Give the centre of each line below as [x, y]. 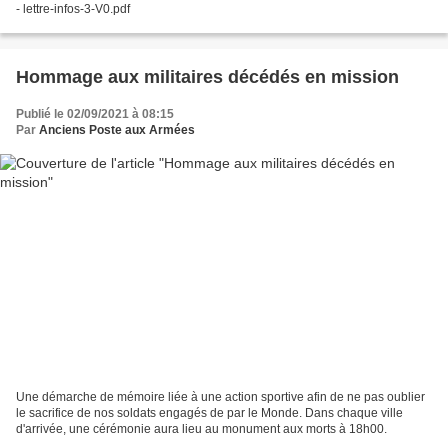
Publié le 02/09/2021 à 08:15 [95, 113]
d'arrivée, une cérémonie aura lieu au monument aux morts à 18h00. [201, 429]
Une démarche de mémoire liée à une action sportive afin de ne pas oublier [220, 397]
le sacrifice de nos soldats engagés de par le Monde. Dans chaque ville [209, 413]
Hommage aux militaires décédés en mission [207, 76]
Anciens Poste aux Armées [117, 129]
